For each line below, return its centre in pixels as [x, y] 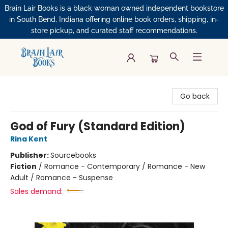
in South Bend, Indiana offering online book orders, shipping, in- [114, 19]
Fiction [23, 166]
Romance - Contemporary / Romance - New [125, 166]
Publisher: [30, 155]
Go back [195, 96]
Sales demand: [36, 191]
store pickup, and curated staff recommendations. [114, 31]
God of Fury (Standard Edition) [98, 126]
